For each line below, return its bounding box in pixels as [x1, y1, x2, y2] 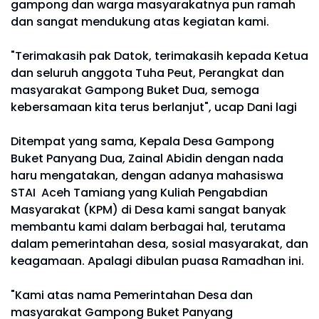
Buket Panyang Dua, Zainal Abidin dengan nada [11, 150, 283, 167]
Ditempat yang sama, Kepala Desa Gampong [11, 132, 274, 150]
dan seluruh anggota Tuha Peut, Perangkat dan [11, 64, 284, 81]
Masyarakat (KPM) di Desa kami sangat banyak [11, 201, 286, 218]
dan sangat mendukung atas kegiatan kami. [11, 13, 272, 30]
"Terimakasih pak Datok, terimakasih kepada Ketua [11, 47, 308, 64]
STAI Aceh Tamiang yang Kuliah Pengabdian [11, 184, 268, 201]
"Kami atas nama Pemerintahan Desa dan [11, 286, 253, 303]
